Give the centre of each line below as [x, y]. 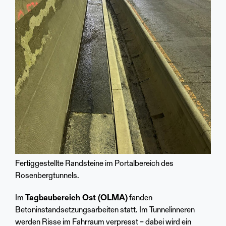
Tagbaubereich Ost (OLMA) [76, 198]
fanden [140, 198]
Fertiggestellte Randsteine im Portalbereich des [94, 164]
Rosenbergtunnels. [47, 176]
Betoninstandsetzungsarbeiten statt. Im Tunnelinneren [105, 210]
